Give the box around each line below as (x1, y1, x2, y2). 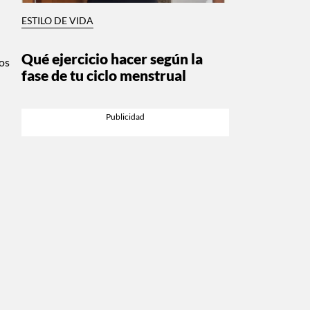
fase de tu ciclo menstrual (21, 66, 186, 84)
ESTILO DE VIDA (21, 15, 93, 26)
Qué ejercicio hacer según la (21, 49, 203, 67)
